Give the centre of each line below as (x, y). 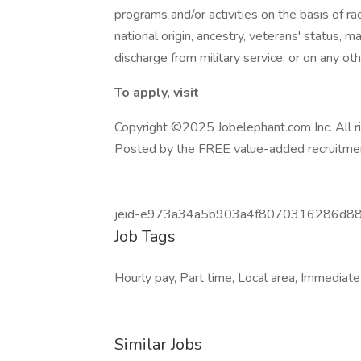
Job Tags (145, 237)
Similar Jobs (158, 344)
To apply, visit (157, 93)
